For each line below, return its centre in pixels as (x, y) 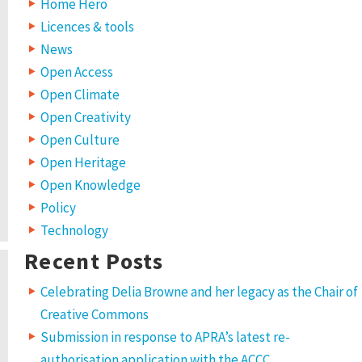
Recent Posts (94, 261)
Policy (58, 207)
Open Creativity (86, 117)
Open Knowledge (90, 185)
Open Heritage (83, 162)
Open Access (77, 72)
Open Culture (80, 139)
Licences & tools (87, 26)
